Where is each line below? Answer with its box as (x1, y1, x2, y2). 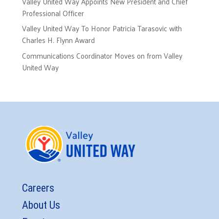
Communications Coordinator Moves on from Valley (22, 48, 182, 62)
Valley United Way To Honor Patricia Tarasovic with (22, 22, 182, 35)
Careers (22, 182, 54, 195)
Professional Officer (22, 6, 84, 20)
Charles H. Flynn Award (22, 33, 95, 47)
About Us (22, 199, 60, 212)
